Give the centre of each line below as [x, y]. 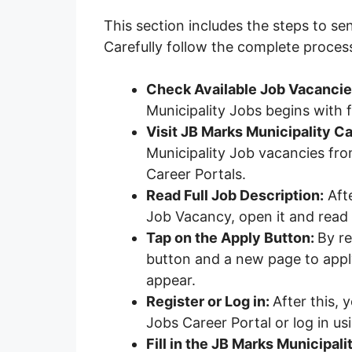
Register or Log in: [209, 301]
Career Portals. [196, 174]
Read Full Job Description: [235, 195]
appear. [171, 280]
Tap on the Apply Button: [232, 237]
